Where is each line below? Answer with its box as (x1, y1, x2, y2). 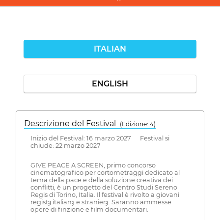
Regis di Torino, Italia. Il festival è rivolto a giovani (30, 191, 179, 199)
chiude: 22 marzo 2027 (30, 141, 101, 149)
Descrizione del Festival (24, 118, 120, 128)
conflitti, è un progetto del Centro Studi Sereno (30, 184, 177, 192)
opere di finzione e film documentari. (30, 206, 148, 214)
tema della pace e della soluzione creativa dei (30, 176, 173, 184)
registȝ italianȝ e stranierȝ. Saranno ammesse (30, 198, 171, 206)
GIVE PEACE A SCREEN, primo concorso (30, 162, 156, 169)
